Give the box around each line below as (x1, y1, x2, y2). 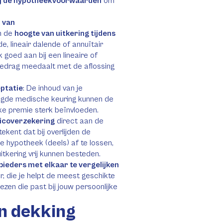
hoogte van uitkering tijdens (14, 29, 115, 38)
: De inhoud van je (23, 84, 83, 93)
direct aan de (55, 116, 104, 125)
